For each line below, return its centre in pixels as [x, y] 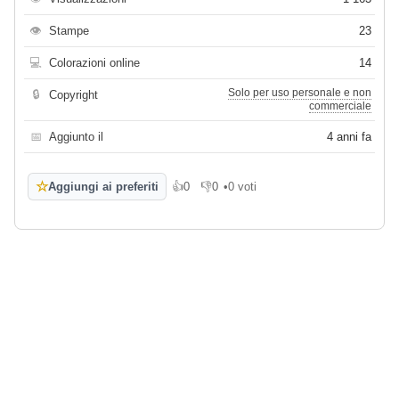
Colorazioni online [94, 63]
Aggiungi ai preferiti [103, 187]
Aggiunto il [76, 137]
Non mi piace [234, 193]
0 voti [242, 187]
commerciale [340, 106]
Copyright [73, 95]
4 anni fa [349, 137]
